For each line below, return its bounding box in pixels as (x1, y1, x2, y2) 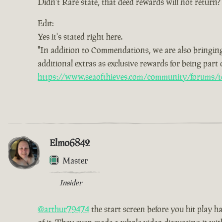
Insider (59, 177, 82, 187)
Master (62, 155, 88, 166)
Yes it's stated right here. (38, 31, 122, 42)
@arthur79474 (38, 203, 89, 215)
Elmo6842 (50, 136, 90, 149)
